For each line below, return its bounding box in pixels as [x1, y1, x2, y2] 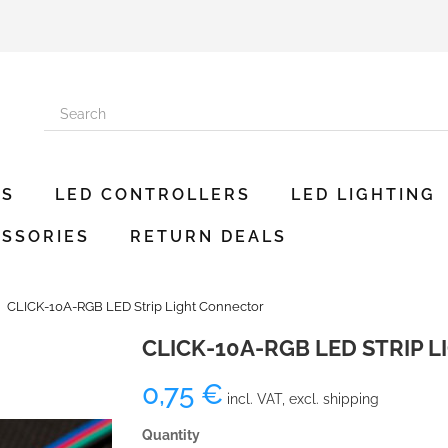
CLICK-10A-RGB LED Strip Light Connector [7, 299, 264, 314]
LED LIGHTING [291, 185, 436, 204]
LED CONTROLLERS [55, 185, 251, 204]
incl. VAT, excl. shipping [222, 391, 379, 407]
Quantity [141, 427, 200, 443]
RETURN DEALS [130, 227, 287, 246]
